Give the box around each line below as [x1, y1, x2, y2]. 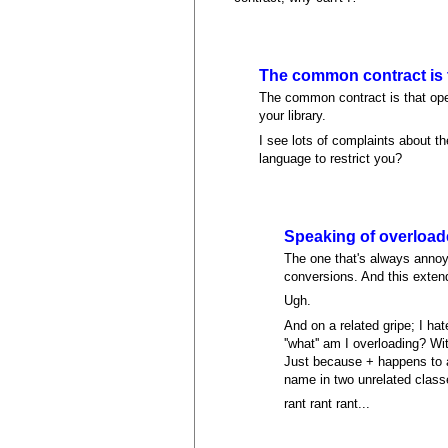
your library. [259, 108, 327, 124]
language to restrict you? [259, 150, 403, 166]
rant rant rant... [284, 396, 371, 412]
